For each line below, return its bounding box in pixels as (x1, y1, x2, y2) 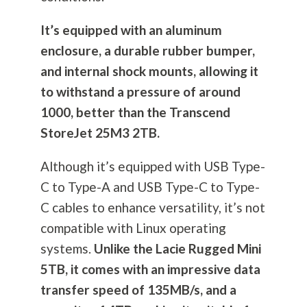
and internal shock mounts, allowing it (40, 63, 258, 79)
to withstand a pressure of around (40, 84, 241, 100)
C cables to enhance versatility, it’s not (40, 199, 265, 216)
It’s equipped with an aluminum (40, 22, 222, 38)
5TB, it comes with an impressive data (40, 261, 260, 278)
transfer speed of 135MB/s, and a (40, 282, 236, 298)
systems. (40, 241, 94, 257)
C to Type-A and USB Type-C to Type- (40, 179, 260, 195)
